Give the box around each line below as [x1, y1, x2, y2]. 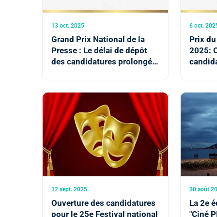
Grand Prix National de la [51, 34, 145, 45]
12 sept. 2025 [51, 186, 87, 193]
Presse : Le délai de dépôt [51, 46, 147, 56]
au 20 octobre [51, 68, 103, 78]
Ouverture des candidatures [51, 198, 155, 208]
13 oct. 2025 [51, 22, 84, 30]
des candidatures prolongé [51, 57, 152, 67]
